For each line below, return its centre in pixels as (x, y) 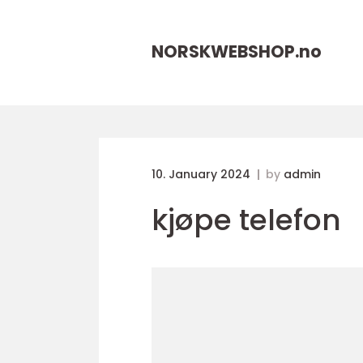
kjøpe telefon (246, 220)
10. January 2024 (203, 174)
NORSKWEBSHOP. (225, 51)
